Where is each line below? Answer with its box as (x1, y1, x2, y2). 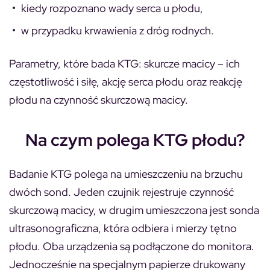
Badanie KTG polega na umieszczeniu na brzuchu (9, 166, 243, 181)
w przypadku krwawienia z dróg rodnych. (21, 23, 214, 37)
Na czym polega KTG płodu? (25, 128, 245, 151)
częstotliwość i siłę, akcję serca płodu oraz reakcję (9, 74, 242, 89)
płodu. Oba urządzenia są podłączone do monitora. (9, 239, 254, 253)
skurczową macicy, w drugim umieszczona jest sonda (9, 202, 259, 217)
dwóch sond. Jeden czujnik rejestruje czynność (9, 184, 234, 199)
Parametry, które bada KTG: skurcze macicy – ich (9, 56, 240, 71)
